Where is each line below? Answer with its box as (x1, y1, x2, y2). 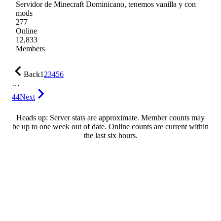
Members (16, 44, 45, 53)
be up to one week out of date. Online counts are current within (12, 122, 209, 131)
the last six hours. (83, 131, 138, 140)
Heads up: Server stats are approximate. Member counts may (16, 113, 205, 122)
